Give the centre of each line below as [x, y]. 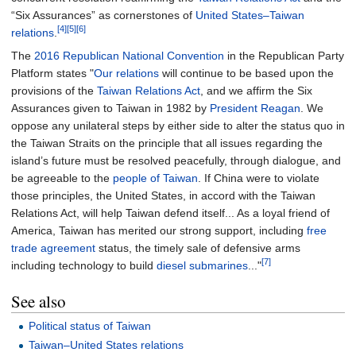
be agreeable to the [62, 178]
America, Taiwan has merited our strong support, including [159, 230]
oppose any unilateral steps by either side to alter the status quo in [178, 125]
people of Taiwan [155, 178]
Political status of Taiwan [90, 326]
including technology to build [84, 265]
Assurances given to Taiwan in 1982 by [110, 108]
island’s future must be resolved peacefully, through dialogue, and [176, 160]
